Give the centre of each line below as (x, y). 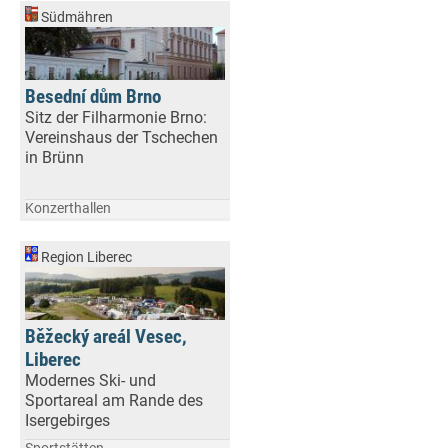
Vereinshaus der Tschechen (121, 138)
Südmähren (75, 17)
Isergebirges (67, 421)
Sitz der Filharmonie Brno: (116, 118)
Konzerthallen (68, 208)
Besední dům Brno (93, 97)
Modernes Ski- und (90, 381)
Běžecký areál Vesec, (106, 337)
